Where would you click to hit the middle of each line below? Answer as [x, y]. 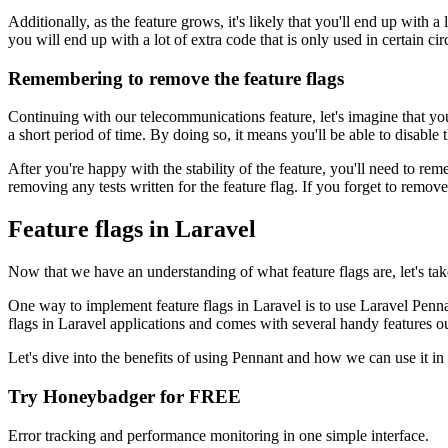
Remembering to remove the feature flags [176, 78]
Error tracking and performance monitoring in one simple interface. [218, 435]
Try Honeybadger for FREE [124, 396]
